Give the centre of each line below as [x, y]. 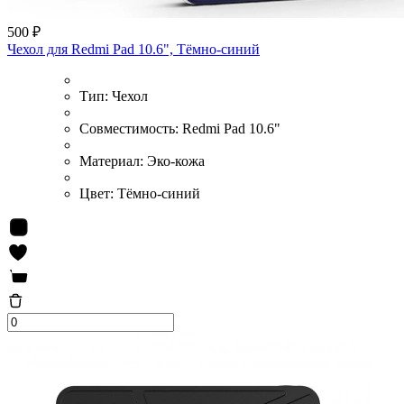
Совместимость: [131, 128]
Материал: [113, 161]
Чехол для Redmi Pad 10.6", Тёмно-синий [133, 49]
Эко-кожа [176, 161]
